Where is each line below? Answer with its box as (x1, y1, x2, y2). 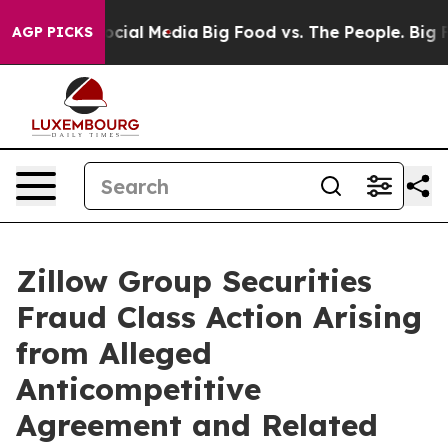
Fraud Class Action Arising (16, 298, 422, 336)
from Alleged (16, 334, 212, 372)
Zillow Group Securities (16, 262, 372, 300)
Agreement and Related (16, 406, 378, 444)
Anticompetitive (16, 370, 261, 408)
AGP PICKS (12, 23, 93, 41)
